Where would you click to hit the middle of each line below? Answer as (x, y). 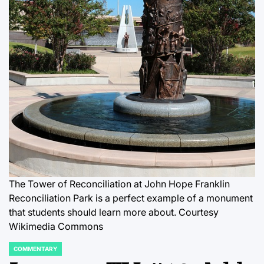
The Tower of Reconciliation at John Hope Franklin (119, 184)
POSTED (20, 252)
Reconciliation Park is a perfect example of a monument (131, 198)
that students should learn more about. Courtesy (114, 212)
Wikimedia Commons (56, 226)
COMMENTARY (35, 249)
